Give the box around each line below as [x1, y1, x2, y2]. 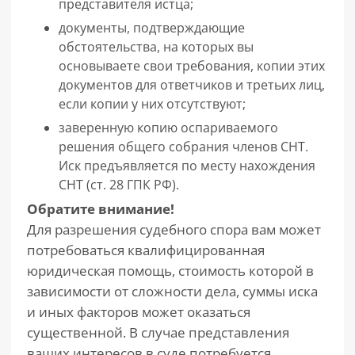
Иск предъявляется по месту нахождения [59, 157, 315, 174]
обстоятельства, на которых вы [59, 38, 254, 55]
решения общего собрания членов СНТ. [59, 138, 308, 155]
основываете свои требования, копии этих [59, 57, 325, 74]
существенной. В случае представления [27, 323, 289, 342]
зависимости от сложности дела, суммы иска [27, 282, 318, 300]
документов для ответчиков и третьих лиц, [59, 76, 325, 94]
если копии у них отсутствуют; [59, 95, 246, 113]
